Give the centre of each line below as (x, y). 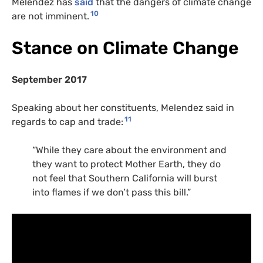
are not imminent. (50, 16)
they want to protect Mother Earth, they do (127, 164)
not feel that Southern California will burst (125, 178)
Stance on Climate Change (125, 48)
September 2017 (49, 80)
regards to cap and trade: (68, 122)
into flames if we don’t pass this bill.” (112, 193)
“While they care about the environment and (129, 150)
